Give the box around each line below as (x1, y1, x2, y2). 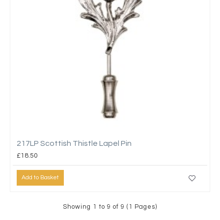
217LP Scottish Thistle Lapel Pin (17, 139, 132, 147)
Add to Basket (22, 174, 59, 181)
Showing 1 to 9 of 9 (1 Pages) (63, 203, 157, 210)
